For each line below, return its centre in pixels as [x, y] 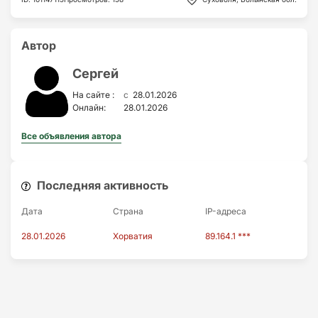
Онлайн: [89, 107]
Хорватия [133, 236]
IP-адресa [225, 211]
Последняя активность [102, 185]
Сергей [95, 73]
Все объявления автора [71, 136]
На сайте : [93, 95]
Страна [128, 211]
